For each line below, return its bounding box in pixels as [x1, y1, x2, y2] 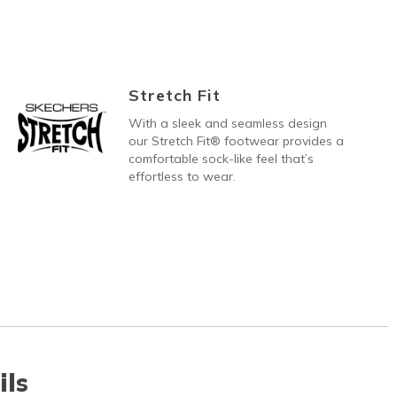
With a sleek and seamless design [128, 114, 327, 131]
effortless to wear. [128, 167, 236, 184]
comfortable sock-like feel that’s [128, 150, 314, 167]
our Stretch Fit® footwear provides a [128, 132, 344, 149]
